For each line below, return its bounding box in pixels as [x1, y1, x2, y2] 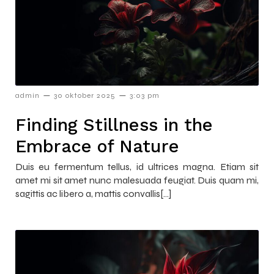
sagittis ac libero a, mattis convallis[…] [15, 187, 171, 199]
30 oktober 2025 [54, 91, 116, 100]
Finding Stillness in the [15, 114, 213, 135]
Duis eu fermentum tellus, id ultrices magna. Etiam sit [15, 160, 259, 172]
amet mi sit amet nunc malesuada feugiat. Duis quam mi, [15, 174, 259, 186]
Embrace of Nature [15, 135, 179, 157]
